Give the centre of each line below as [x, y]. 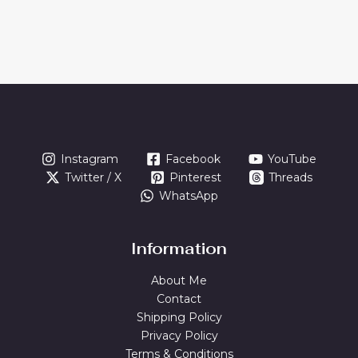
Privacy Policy [179, 335]
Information [179, 248]
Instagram [89, 159]
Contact [179, 298]
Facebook [193, 159]
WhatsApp [189, 195]
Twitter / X [93, 177]
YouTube [292, 159]
